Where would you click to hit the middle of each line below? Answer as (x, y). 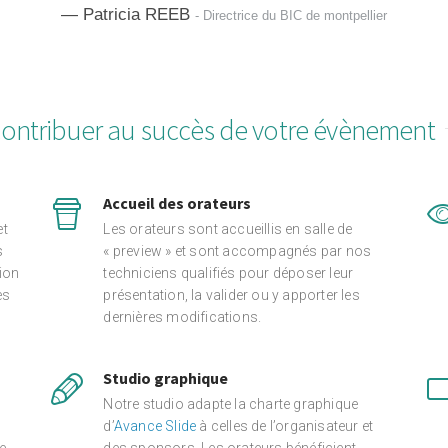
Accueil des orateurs (177, 203)
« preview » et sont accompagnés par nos (237, 251)
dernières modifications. (182, 317)
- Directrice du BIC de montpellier (291, 15)
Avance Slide (155, 426)
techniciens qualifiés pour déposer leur (228, 273)
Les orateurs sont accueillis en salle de (228, 229)
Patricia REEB (139, 14)
